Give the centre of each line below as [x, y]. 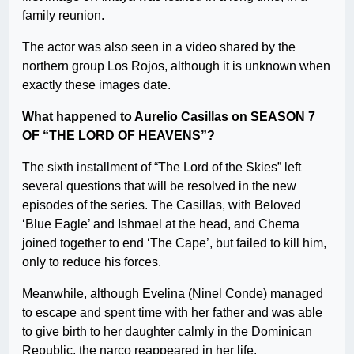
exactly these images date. [96, 85]
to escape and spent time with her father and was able [172, 313]
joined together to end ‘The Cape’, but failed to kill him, [174, 243]
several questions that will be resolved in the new [159, 186]
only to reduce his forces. [92, 262]
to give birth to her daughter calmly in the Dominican [167, 332]
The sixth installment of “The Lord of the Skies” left [162, 168]
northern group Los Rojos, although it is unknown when [176, 66]
